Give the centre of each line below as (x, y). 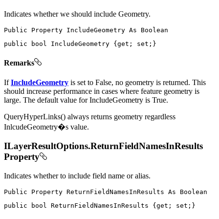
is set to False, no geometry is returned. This (137, 82)
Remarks (19, 63)
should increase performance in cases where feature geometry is (102, 91)
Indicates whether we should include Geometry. (77, 14)
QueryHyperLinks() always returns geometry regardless (90, 116)
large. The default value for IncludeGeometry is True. (86, 100)
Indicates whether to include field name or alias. (77, 176)
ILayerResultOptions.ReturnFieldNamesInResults (103, 146)
